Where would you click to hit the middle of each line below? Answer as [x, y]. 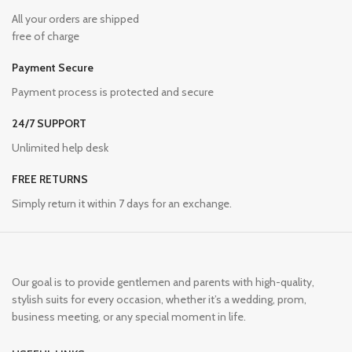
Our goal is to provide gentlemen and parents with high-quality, [163, 282]
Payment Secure [53, 67]
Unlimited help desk [60, 147]
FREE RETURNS [50, 179]
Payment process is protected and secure [113, 92]
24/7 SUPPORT [49, 123]
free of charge [46, 36]
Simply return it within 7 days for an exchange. [122, 203]
